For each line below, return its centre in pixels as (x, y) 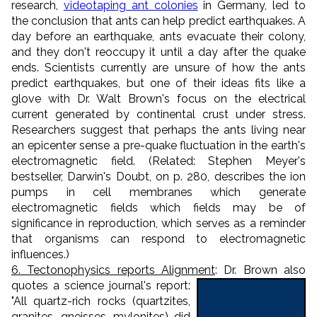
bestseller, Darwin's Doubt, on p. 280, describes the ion (158, 176)
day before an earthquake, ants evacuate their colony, (158, 36)
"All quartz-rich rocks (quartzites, (101, 301)
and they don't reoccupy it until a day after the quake (158, 52)
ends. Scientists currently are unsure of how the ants (158, 67)
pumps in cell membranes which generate (158, 192)
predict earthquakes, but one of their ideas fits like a (158, 83)
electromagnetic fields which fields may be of (158, 207)
